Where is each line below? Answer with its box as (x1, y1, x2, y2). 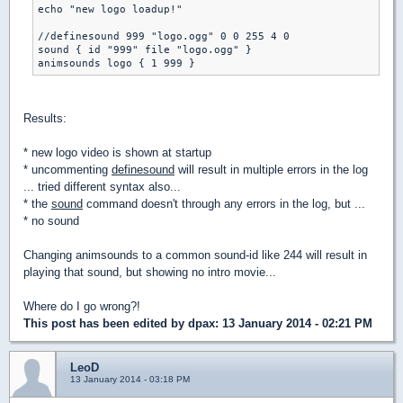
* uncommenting (23, 163, 112, 177)
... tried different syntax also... (23, 180, 181, 194)
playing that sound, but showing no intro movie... (23, 265, 276, 280)
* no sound (23, 214, 79, 228)
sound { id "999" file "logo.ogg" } (38, 44, 252, 57)
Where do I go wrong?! (23, 300, 140, 314)
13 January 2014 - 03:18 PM (70, 374, 190, 385)
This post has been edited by (23, 317, 188, 331)
